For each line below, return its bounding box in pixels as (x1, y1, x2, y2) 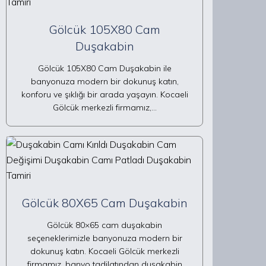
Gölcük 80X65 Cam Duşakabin (21, 195, 188, 210)
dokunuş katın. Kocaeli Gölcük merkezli (30, 246, 179, 256)
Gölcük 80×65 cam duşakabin (47, 220, 162, 230)
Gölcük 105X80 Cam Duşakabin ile (37, 63, 172, 74)
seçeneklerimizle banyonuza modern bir (27, 233, 182, 243)
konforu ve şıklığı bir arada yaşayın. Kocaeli (21, 89, 188, 100)
